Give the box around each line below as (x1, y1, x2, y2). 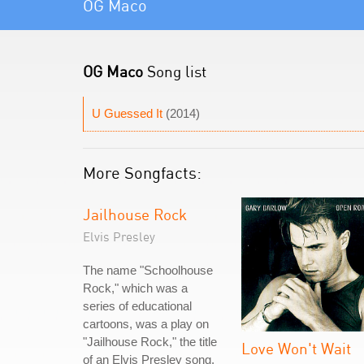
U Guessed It (92, 106, 162, 120)
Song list (143, 62, 206, 80)
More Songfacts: (83, 162, 201, 183)
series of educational (83, 299, 192, 313)
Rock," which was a (83, 281, 188, 295)
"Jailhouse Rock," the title (83, 335, 217, 349)
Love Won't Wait (241, 339, 351, 357)
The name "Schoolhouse (83, 263, 213, 277)
